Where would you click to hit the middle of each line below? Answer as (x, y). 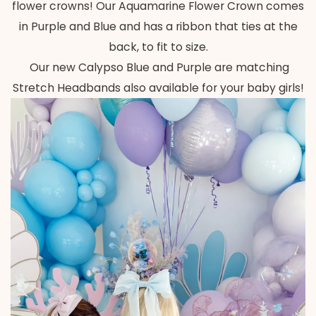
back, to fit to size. (158, 47)
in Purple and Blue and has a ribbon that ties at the (158, 27)
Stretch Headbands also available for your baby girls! (158, 88)
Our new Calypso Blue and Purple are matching (158, 68)
